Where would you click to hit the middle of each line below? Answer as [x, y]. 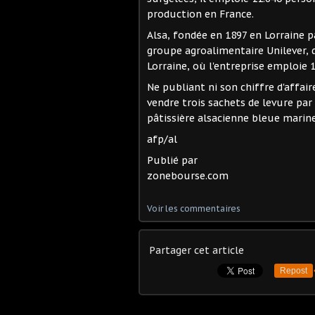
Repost [294, 270]
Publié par [172, 160]
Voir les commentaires [194, 208]
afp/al [162, 139]
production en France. [200, 14]
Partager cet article [197, 250]
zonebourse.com [188, 175]
